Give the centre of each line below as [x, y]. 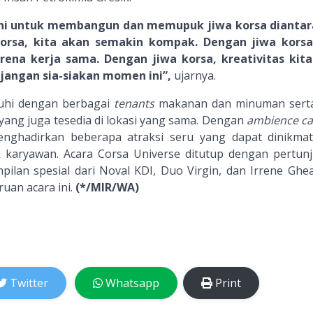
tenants [134, 103]
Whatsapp [132, 283]
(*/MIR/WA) [107, 187]
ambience [274, 120]
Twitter [29, 283]
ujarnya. [195, 75]
